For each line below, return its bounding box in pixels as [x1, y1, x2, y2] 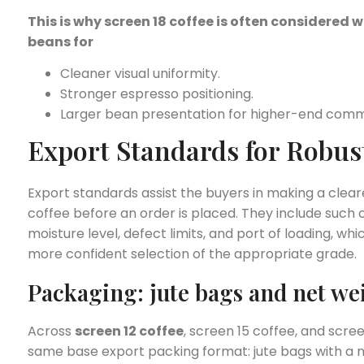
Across [28, 321, 75, 340]
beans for [28, 32, 93, 51]
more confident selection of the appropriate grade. [28, 245, 357, 264]
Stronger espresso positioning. [60, 84, 253, 104]
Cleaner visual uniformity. [60, 64, 220, 84]
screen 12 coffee [75, 321, 184, 340]
